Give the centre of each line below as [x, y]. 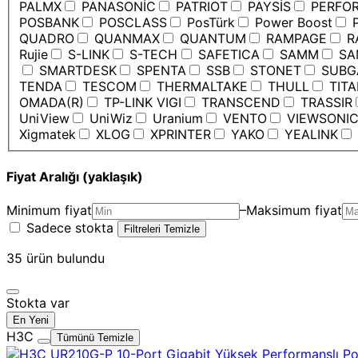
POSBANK [49, 23]
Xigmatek [48, 135]
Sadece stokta [70, 227]
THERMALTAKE [200, 87]
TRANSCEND [239, 103]
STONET [274, 71]
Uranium [176, 119]
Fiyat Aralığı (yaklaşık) [75, 177]
